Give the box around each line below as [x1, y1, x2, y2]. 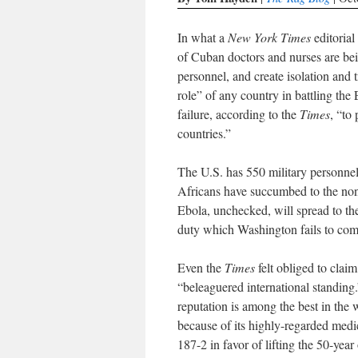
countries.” [177, 125, 231, 141]
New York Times [228, 29, 311, 46]
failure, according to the [177, 105, 300, 122]
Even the [177, 259, 225, 276]
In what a [177, 29, 228, 46]
